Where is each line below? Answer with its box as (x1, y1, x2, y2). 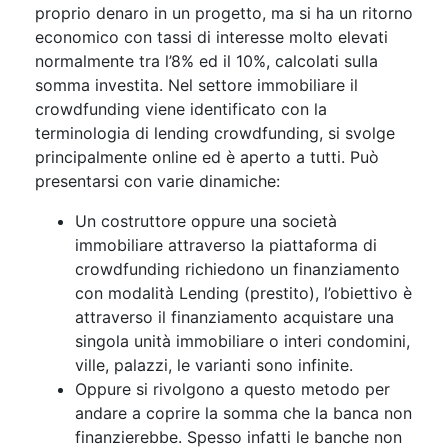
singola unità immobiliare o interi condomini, (75, 330, 410, 351)
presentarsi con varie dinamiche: (35, 170, 280, 191)
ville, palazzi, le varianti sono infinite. (75, 354, 358, 375)
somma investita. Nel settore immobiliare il (35, 74, 358, 95)
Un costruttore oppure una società (75, 210, 337, 231)
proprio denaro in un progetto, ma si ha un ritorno (35, 2, 413, 23)
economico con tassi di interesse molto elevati (35, 26, 388, 47)
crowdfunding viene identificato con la (35, 98, 327, 119)
